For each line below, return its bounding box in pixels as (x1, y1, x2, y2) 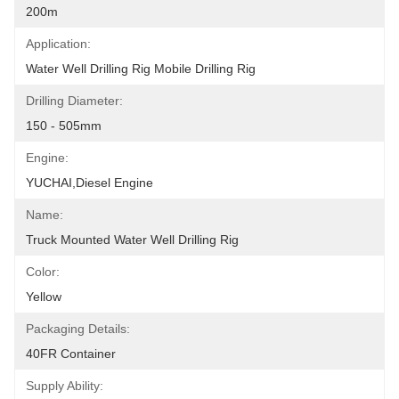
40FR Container (26, 346, 116, 361)
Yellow (26, 289, 61, 304)
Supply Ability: (26, 379, 103, 393)
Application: (26, 37, 91, 51)
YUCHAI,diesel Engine (26, 175, 153, 190)
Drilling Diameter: (26, 94, 123, 108)
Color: (26, 265, 60, 279)
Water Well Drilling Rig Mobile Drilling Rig (26, 61, 256, 76)
